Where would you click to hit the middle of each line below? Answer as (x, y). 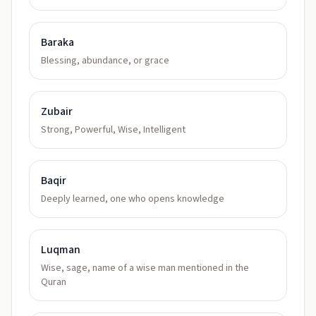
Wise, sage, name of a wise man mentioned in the (145, 268)
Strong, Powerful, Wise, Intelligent (113, 130)
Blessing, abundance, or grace (105, 61)
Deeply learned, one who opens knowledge (133, 199)
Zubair (57, 111)
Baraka (57, 42)
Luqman (61, 250)
